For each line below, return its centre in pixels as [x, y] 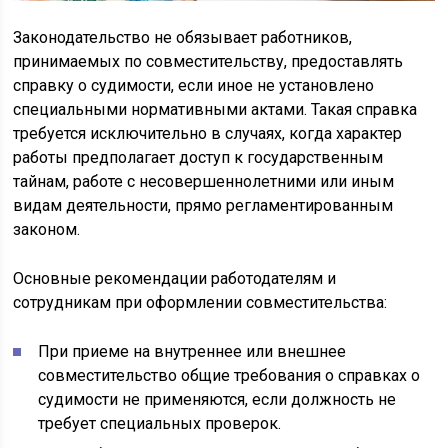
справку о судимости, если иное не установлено [194, 85]
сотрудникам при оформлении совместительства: [200, 302]
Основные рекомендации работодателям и [175, 278]
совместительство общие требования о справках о [229, 375]
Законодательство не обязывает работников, [183, 37]
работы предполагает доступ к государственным [198, 157]
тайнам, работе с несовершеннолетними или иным [204, 181]
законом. [47, 229]
